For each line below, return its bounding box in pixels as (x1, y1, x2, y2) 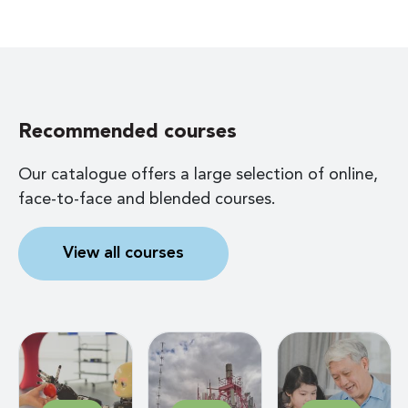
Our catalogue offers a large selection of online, (18, 166, 378, 183)
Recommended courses (18, 121, 237, 142)
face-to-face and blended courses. (18, 190, 276, 208)
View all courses (63, 244, 184, 261)
